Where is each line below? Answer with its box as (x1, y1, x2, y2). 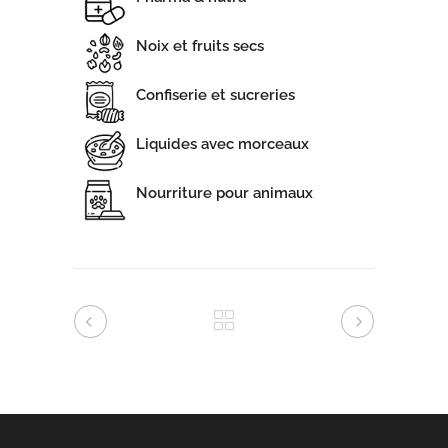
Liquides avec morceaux (136, 135, 309, 154)
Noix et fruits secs (136, 37, 264, 56)
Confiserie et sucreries (136, 86, 295, 105)
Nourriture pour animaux (136, 184, 313, 203)
